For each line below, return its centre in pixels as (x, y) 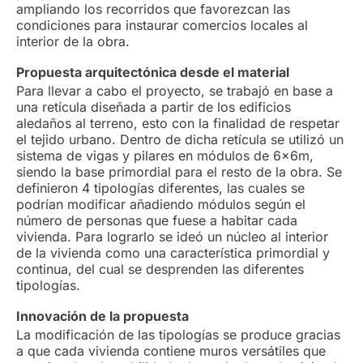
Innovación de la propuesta (102, 316)
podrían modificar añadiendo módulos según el (161, 205)
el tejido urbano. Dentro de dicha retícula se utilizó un (180, 140)
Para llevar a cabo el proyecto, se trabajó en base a (175, 91)
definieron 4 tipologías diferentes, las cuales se (160, 188)
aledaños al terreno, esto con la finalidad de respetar (178, 124)
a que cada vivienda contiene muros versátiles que (171, 351)
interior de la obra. (73, 42)
